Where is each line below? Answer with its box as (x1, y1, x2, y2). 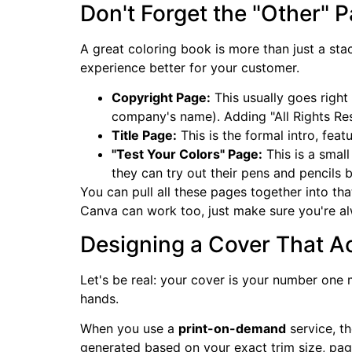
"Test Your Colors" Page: (112, 146, 262, 163)
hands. (80, 290, 119, 306)
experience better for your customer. (80, 59, 299, 75)
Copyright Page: (112, 90, 211, 106)
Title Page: (112, 127, 177, 144)
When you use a (80, 321, 178, 337)
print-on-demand (178, 321, 286, 337)
